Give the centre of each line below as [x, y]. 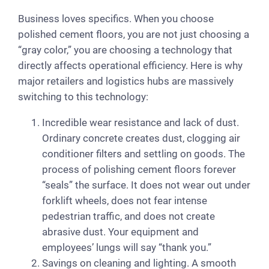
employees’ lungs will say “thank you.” [127, 247]
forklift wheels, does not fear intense [125, 200]
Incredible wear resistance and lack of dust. [141, 122]
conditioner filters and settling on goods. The [144, 153]
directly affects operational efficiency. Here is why [130, 65]
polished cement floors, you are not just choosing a [134, 34]
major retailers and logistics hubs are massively [126, 81]
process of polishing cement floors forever [139, 169]
